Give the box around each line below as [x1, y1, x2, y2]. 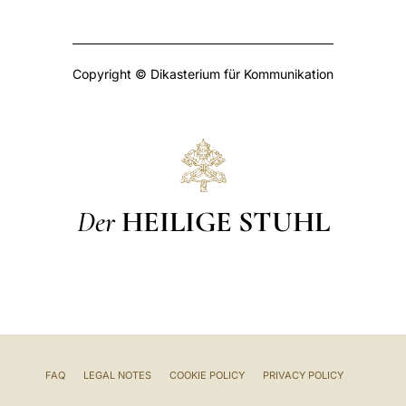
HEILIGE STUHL [121, 203, 330, 239]
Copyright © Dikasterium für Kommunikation [72, 66, 333, 82]
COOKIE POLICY [169, 368, 245, 382]
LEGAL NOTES [82, 368, 151, 382]
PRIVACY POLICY [262, 368, 343, 382]
